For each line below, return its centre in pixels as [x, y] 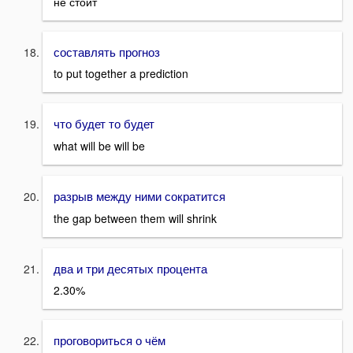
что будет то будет [104, 123]
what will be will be [99, 146]
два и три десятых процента [130, 268]
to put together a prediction [121, 74]
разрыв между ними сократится [139, 196]
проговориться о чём [110, 340]
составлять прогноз [107, 51]
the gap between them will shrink [135, 218]
